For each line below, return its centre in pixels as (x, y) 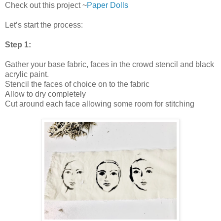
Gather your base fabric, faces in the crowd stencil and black (110, 64)
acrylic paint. (27, 74)
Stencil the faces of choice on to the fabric (77, 84)
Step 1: (18, 44)
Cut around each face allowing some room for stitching (100, 104)
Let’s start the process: (44, 25)
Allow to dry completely (46, 94)
